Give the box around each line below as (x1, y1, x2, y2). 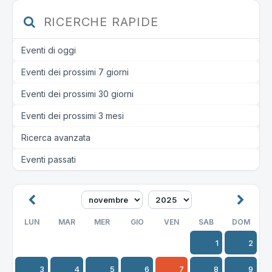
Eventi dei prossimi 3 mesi (21, 110, 124, 121)
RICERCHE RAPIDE (39, 15, 158, 30)
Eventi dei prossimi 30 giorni (21, 89, 134, 100)
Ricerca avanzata (21, 132, 90, 143)
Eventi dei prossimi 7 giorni (21, 67, 129, 78)
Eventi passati (21, 154, 76, 165)
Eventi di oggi (21, 45, 76, 56)
